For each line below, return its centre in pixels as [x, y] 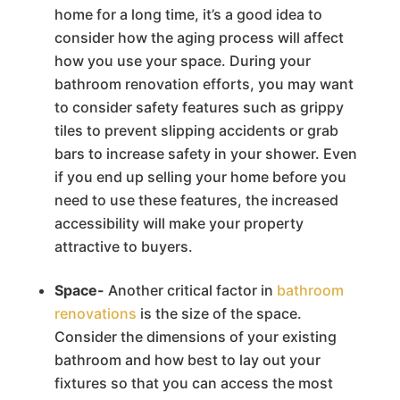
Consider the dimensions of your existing [195, 336]
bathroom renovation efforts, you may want [204, 83]
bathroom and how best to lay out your [187, 359]
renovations [95, 313]
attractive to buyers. [123, 246]
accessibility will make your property [179, 223]
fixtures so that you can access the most [193, 383]
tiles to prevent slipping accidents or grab [196, 130]
